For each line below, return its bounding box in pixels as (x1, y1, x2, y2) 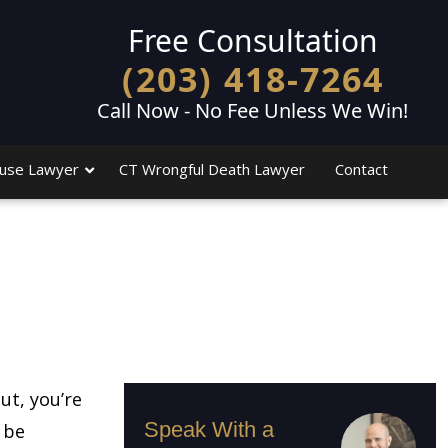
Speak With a (144, 417, 274, 442)
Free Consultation (127, 19, 378, 61)
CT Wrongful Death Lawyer (118, 159, 305, 180)
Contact (334, 159, 388, 180)
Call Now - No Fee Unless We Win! (97, 96, 408, 124)
